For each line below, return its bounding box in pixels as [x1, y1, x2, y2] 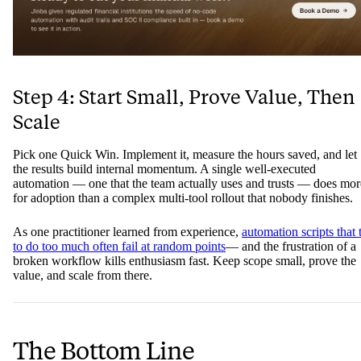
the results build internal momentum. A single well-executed [13, 162, 316, 176]
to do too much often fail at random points [13, 239, 226, 254]
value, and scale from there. [13, 268, 152, 283]
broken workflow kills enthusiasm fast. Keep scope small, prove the [13, 254, 356, 268]
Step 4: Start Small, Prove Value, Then [13, 85, 355, 110]
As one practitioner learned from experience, [13, 225, 242, 239]
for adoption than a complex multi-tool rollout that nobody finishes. [13, 191, 353, 205]
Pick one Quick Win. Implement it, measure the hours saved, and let [13, 147, 357, 162]
